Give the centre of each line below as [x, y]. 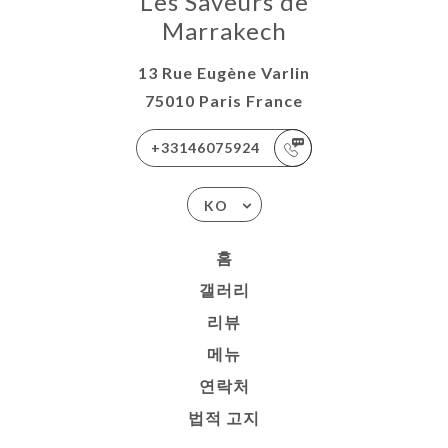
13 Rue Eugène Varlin [224, 73]
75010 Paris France [224, 101]
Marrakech [224, 31]
